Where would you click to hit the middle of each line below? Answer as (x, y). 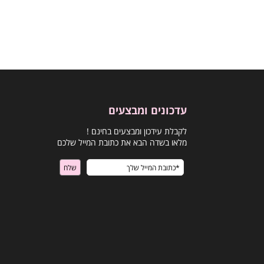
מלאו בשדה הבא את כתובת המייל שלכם (122, 142)
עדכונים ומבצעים (148, 110)
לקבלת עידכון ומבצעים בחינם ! (137, 131)
